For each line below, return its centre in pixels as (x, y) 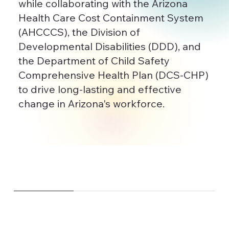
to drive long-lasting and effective (100, 89)
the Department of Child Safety (94, 60)
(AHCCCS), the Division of (79, 32)
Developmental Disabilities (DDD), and (109, 46)
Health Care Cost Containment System (111, 17)
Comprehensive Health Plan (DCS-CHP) (113, 75)
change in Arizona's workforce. (91, 103)
